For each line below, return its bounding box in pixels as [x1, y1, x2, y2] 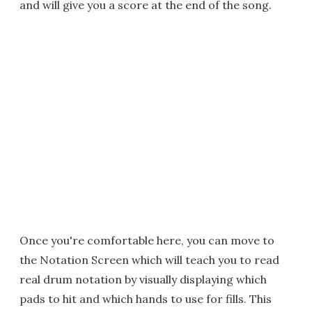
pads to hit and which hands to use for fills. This [19, 292, 272, 306]
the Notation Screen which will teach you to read [19, 253, 279, 267]
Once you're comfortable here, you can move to [19, 233, 274, 247]
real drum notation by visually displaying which [19, 272, 267, 286]
